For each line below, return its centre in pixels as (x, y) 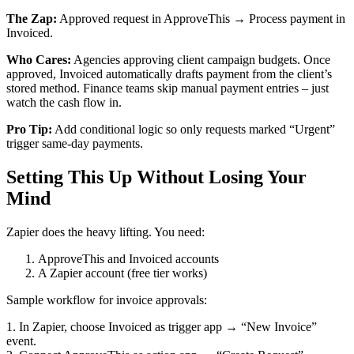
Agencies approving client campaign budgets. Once (201, 59)
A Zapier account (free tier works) (122, 273)
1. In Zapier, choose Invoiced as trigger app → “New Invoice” (162, 326)
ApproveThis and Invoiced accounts (128, 258)
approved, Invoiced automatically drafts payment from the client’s (169, 73)
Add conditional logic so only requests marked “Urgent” (194, 129)
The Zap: (32, 18)
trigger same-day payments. (75, 143)
